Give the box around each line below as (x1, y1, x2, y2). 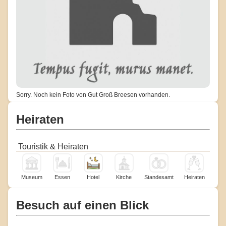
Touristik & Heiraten (18, 142, 88, 151)
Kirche (116, 174, 132, 180)
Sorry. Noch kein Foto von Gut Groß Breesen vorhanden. (16, 91, 170, 98)
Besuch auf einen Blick (16, 198, 149, 212)
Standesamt (144, 174, 174, 180)
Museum (21, 174, 42, 180)
